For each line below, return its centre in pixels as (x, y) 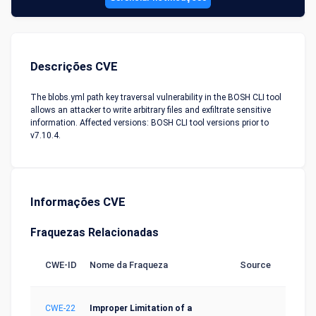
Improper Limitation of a (141, 308)
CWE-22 (60, 308)
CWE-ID (61, 265)
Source (255, 265)
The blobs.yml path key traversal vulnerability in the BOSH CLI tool (156, 97)
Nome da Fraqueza (129, 265)
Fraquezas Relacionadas (95, 232)
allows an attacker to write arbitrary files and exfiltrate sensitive (151, 110)
